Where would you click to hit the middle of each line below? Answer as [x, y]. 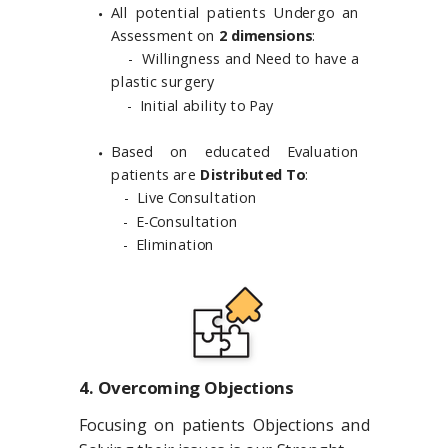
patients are [155, 175]
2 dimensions [263, 35]
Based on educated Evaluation [235, 151]
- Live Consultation [190, 198]
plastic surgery [163, 82]
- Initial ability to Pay [192, 105]
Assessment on [163, 35]
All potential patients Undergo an [235, 12]
